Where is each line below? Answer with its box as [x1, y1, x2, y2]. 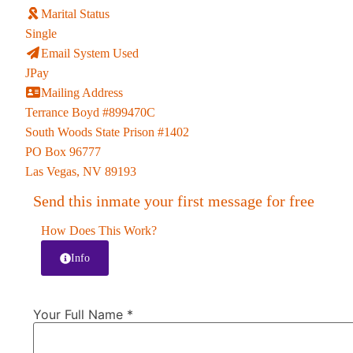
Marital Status [41, 7, 110, 21]
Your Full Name [33, 306, 127, 322]
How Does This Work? [41, 224, 157, 238]
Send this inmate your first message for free [33, 192, 314, 210]
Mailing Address [41, 86, 123, 100]
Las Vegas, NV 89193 [25, 165, 136, 179]
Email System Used [41, 46, 139, 61]
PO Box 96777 [25, 145, 101, 159]
